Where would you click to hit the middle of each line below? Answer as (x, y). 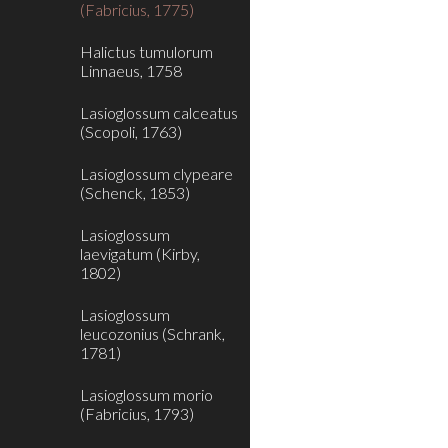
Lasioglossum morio (146, 394)
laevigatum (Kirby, (140, 253)
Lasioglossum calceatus (159, 112)
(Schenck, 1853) (135, 192)
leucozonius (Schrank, (152, 333)
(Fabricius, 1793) (137, 413)
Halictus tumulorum (146, 51)
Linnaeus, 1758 (131, 70)
